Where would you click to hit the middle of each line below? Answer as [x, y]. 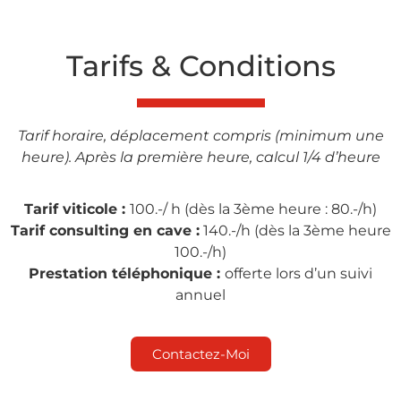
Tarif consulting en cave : [105, 231]
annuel [200, 295]
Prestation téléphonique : [127, 274]
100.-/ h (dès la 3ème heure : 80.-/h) [253, 209]
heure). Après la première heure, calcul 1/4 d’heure [200, 157]
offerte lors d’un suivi [299, 274]
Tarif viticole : [77, 209]
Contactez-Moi [200, 354]
